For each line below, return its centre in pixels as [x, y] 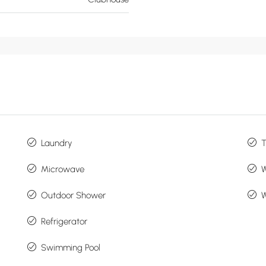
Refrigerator [64, 222]
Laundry [56, 143]
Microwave [62, 170]
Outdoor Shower [73, 196]
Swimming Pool [70, 248]
